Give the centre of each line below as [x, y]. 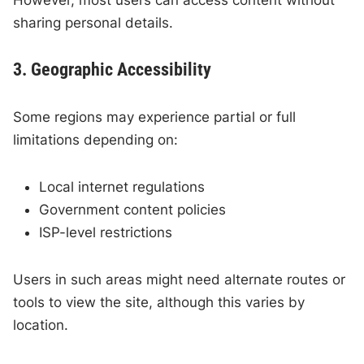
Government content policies [133, 209]
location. [41, 325]
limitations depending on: [96, 139]
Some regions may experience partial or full [155, 117]
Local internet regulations [122, 186]
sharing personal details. [93, 22]
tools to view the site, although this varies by [159, 302]
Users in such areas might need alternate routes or [180, 279]
